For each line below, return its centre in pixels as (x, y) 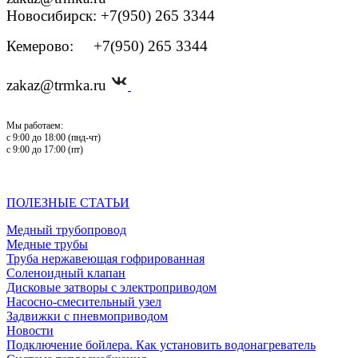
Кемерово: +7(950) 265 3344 (107, 46)
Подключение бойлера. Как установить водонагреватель (161, 344)
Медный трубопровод (66, 229)
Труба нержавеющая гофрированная (105, 258)
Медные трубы (47, 244)
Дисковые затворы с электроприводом (111, 287)
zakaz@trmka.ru (58, 85)
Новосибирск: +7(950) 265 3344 (111, 15)
